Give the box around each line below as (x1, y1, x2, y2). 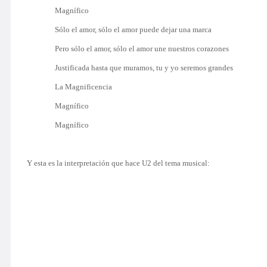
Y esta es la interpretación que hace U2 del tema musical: (27, 159, 210, 167)
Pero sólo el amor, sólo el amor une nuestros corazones (55, 44, 229, 53)
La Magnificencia (55, 82, 113, 91)
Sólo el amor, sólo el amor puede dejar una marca (55, 25, 212, 34)
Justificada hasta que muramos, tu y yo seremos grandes (55, 63, 234, 72)
